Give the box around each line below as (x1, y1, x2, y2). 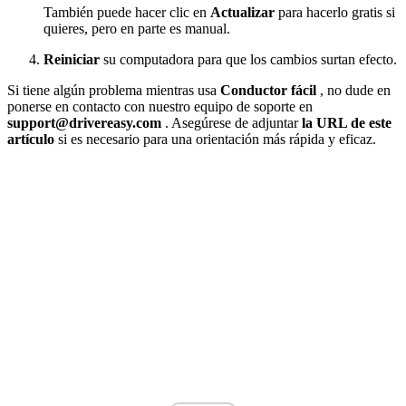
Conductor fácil (220, 82, 316, 99)
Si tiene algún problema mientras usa (7, 82, 220, 99)
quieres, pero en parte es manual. (43, 21, 230, 37)
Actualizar (210, 5, 275, 21)
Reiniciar (43, 52, 100, 68)
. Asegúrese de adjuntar (161, 115, 302, 131)
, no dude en (316, 82, 391, 99)
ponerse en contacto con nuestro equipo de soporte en (7, 99, 313, 115)
